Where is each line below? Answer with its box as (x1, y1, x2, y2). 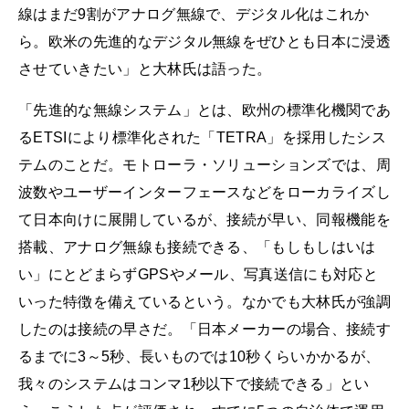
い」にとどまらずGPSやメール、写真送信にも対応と (18, 266, 378, 282)
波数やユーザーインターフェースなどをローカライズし (18, 184, 392, 200)
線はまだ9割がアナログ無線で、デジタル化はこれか (18, 5, 370, 22)
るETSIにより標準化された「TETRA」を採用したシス (18, 129, 386, 145)
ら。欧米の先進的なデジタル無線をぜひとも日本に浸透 (18, 33, 391, 49)
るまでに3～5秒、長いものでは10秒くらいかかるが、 (18, 348, 381, 364)
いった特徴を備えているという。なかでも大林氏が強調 (18, 293, 391, 309)
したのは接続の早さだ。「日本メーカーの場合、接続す (18, 320, 391, 337)
